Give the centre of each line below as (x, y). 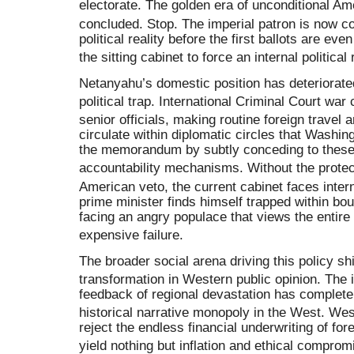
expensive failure (129, 235)
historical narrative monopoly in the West (200, 313)
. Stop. (160, 23)
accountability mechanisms (159, 168)
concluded (109, 23)
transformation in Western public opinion (198, 279)
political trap (115, 101)
